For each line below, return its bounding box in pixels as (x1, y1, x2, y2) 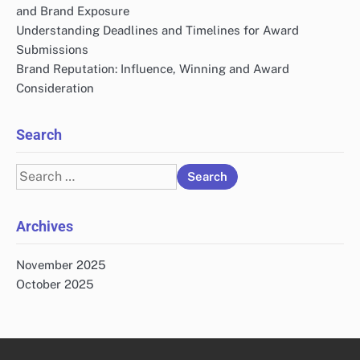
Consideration (16, 80, 94, 95)
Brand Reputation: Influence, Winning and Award (16, 61, 289, 76)
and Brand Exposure (16, 3, 129, 18)
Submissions (16, 42, 88, 56)
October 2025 (16, 276, 94, 291)
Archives (16, 217, 73, 235)
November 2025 (16, 257, 106, 272)
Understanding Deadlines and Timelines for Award (16, 22, 299, 37)
